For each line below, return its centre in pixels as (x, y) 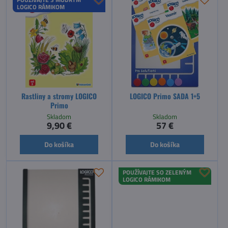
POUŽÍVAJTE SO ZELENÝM (157, 172)
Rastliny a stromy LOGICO (59, 96)
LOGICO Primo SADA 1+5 (165, 96)
